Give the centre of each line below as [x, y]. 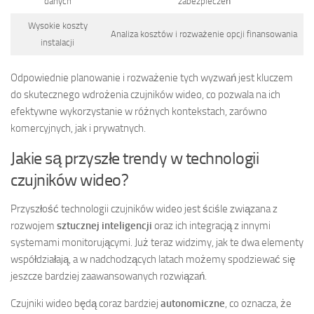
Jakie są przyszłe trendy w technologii [135, 158]
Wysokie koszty [57, 26]
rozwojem [34, 225]
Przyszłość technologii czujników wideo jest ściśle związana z [144, 209]
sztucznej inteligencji [104, 225]
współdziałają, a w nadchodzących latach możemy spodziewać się [153, 259]
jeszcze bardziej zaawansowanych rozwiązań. [109, 276]
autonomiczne [193, 303]
